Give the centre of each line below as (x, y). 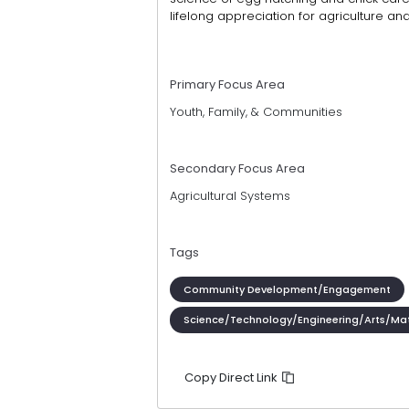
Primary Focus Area (227, 85)
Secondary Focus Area (237, 169)
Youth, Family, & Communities (256, 112)
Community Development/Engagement (287, 289)
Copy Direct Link (232, 377)
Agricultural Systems (230, 196)
